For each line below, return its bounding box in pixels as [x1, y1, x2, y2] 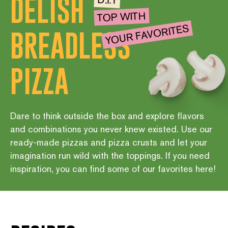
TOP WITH [97, 10, 147, 24]
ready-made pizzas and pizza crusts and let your [10, 137, 207, 148]
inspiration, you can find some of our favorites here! [10, 163, 216, 175]
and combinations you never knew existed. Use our [10, 124, 212, 135]
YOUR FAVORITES [104, 22, 190, 47]
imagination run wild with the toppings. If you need [10, 150, 210, 161]
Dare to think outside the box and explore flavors [10, 110, 204, 122]
